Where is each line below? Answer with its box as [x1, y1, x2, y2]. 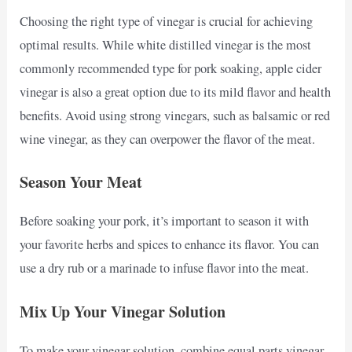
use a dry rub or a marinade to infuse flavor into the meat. [20, 259, 310, 277]
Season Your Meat [20, 170, 143, 194]
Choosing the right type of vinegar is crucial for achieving [20, 13, 313, 31]
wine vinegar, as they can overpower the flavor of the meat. [20, 130, 316, 148]
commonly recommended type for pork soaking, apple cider [20, 60, 322, 78]
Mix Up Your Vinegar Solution [20, 299, 226, 323]
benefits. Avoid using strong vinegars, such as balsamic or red [20, 107, 331, 125]
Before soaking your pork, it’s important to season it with [20, 212, 310, 230]
